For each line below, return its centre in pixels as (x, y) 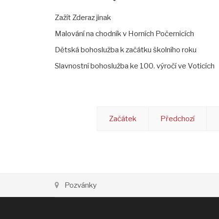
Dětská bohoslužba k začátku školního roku (126, 50)
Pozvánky (81, 186)
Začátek (123, 119)
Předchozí (177, 119)
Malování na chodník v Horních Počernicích (124, 34)
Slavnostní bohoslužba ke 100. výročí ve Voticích (135, 66)
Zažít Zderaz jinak (83, 18)
